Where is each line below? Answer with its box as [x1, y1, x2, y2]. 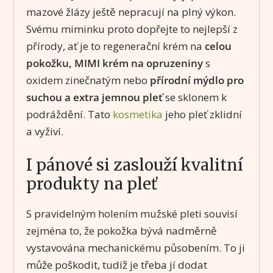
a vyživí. [26, 124, 63, 138]
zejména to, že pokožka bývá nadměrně [26, 224, 217, 238]
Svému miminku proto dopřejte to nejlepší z [26, 21, 238, 36]
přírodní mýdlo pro [149, 73, 244, 87]
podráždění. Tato [26, 107, 113, 121]
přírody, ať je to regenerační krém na [26, 38, 205, 53]
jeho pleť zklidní [162, 107, 242, 121]
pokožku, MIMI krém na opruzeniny [26, 55, 203, 70]
